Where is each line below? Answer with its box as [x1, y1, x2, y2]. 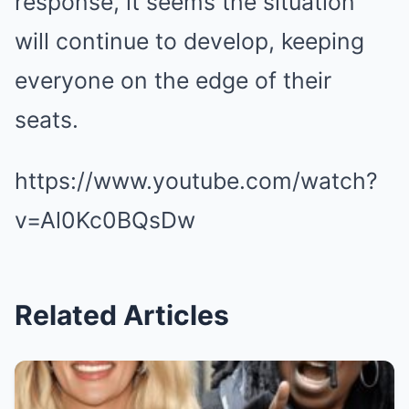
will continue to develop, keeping [15, 26, 364, 55]
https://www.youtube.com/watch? [15, 166, 378, 194]
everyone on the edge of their [15, 66, 331, 94]
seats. [15, 105, 79, 133]
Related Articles [15, 298, 229, 331]
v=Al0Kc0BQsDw [15, 205, 195, 234]
